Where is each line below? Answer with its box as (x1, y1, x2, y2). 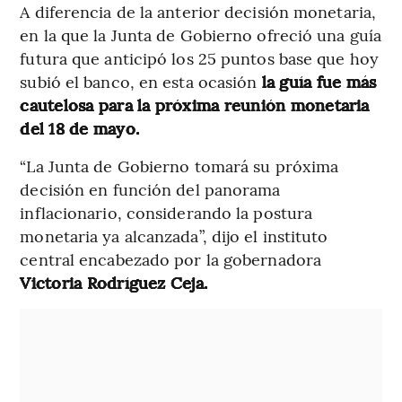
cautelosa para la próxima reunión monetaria (20, 92, 370, 116)
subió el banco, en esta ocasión (20, 69, 258, 92)
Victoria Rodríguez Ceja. (20, 270, 208, 293)
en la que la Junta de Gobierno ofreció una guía (20, 22, 382, 46)
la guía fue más (257, 69, 377, 92)
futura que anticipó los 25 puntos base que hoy (20, 46, 379, 69)
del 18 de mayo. (20, 116, 139, 139)
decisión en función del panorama (20, 177, 281, 200)
